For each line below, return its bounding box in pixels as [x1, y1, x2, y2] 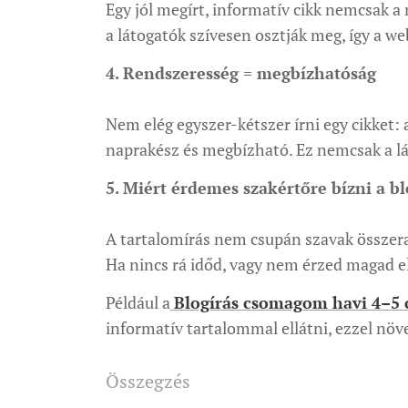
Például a [106, 291, 170, 313]
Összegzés [106, 369, 190, 393]
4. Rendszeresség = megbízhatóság [106, 62, 376, 84]
